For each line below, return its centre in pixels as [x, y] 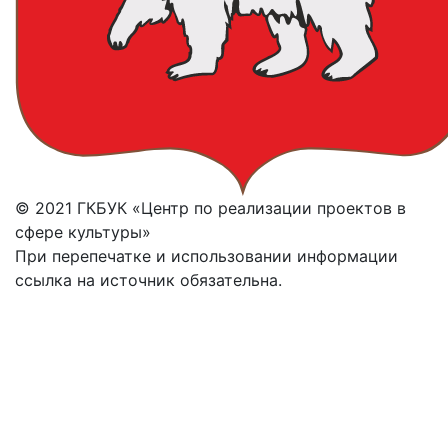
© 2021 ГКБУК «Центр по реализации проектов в [210, 208]
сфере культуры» [83, 232]
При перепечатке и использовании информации [206, 256]
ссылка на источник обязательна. [148, 280]
